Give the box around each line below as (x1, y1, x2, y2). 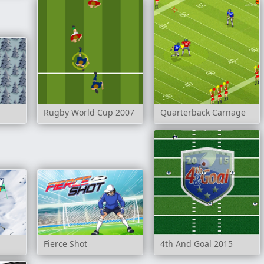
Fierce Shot (43, 237, 87, 249)
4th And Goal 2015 (160, 237, 233, 249)
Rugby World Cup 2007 (43, 106, 134, 118)
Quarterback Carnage (160, 106, 246, 118)
